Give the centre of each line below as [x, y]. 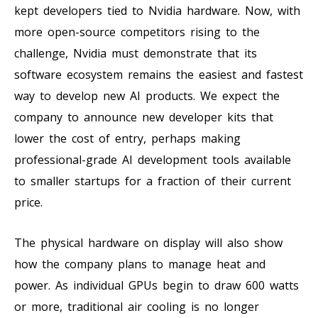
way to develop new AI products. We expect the [147, 95]
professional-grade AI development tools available [153, 159]
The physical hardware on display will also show [148, 242]
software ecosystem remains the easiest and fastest [159, 74]
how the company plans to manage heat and [140, 264]
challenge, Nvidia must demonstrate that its [136, 53]
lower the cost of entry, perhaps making [127, 138]
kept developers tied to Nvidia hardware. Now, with [157, 10]
